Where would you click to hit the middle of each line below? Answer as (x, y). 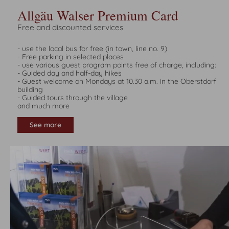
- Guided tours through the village (73, 97)
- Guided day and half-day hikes (70, 73)
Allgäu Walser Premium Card (98, 15)
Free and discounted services (70, 27)
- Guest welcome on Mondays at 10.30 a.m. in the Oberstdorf (117, 81)
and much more (43, 106)
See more (46, 125)
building (30, 89)
